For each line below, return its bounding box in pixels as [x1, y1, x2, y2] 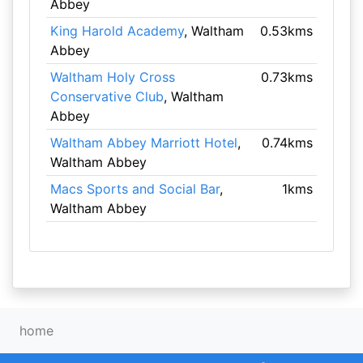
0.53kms [260, 23, 314, 39]
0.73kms [261, 69, 314, 85]
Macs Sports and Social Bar [49, 181, 220, 197]
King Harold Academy [49, 23, 184, 39]
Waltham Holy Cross [49, 69, 175, 85]
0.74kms [262, 135, 314, 151]
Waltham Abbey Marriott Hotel [49, 135, 237, 151]
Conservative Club [49, 88, 164, 105]
